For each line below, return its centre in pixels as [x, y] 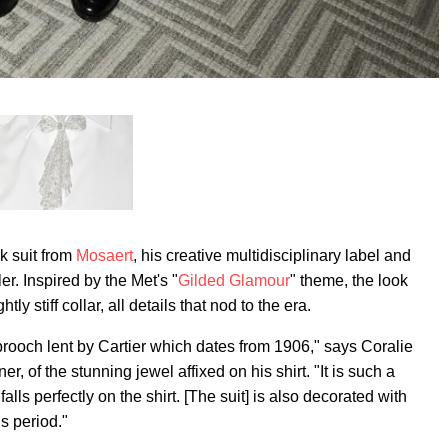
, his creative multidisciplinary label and [272, 255]
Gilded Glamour [234, 280]
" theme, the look [349, 280]
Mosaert [104, 255]
